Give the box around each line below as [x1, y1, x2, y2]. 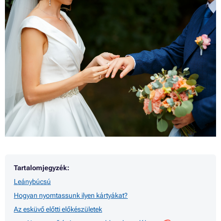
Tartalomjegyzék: [14, 164, 70, 172]
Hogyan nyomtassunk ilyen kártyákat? [14, 191, 128, 200]
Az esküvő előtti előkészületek [14, 205, 102, 214]
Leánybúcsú [14, 178, 51, 186]
